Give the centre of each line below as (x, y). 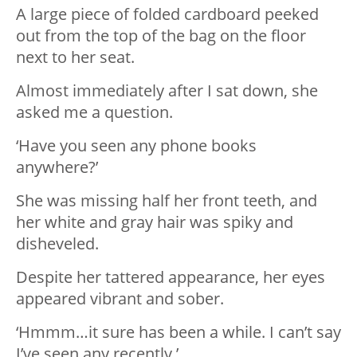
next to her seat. (75, 57)
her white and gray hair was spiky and (155, 222)
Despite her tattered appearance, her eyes (171, 277)
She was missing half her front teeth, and (167, 201)
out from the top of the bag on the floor (161, 36)
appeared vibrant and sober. (120, 299)
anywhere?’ (57, 167)
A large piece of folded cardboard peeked (167, 14)
